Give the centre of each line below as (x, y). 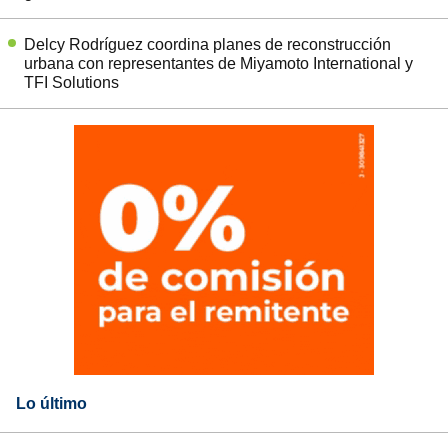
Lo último (51, 404)
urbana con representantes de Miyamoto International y (218, 64)
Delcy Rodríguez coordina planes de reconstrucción (207, 45)
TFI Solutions (71, 83)
